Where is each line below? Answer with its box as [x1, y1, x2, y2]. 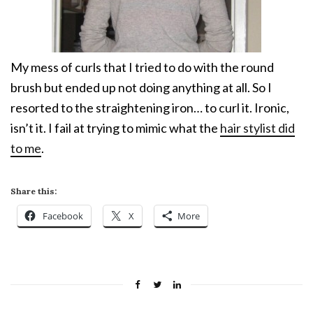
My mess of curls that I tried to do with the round [10, 59, 274, 75]
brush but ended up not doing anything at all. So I [10, 80, 272, 96]
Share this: [10, 186, 57, 197]
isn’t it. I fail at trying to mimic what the [10, 120, 220, 136]
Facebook [43, 210, 83, 223]
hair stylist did [220, 120, 295, 136]
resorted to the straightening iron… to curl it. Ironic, [10, 100, 289, 116]
